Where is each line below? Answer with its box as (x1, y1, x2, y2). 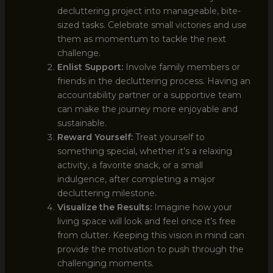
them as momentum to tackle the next (57, 34, 226, 45)
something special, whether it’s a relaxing (57, 146, 232, 157)
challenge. (57, 48, 101, 59)
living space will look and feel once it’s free (57, 216, 236, 227)
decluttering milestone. (57, 188, 157, 199)
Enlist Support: (57, 62, 123, 73)
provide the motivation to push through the (57, 244, 244, 255)
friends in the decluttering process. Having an (57, 76, 250, 87)
